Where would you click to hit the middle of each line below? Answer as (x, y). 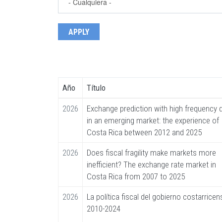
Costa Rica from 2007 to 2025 (136, 177)
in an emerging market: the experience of (153, 121)
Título (96, 88)
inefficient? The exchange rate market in (151, 165)
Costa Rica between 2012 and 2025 (144, 133)
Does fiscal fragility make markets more (151, 153)
